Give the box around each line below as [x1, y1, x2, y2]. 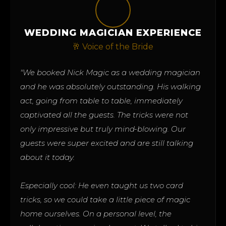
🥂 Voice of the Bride [72, 41, 153, 51]
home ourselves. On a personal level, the [20, 208, 172, 218]
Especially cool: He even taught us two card [20, 180, 183, 190]
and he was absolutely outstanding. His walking [20, 81, 201, 91]
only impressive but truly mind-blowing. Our [20, 124, 186, 134]
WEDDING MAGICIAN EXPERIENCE [24, 27, 202, 38]
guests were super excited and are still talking [20, 138, 193, 148]
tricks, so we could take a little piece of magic [20, 194, 190, 204]
